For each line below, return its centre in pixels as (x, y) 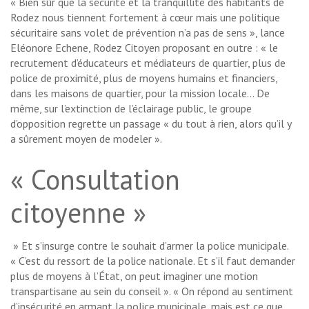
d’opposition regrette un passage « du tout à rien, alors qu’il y (151, 123)
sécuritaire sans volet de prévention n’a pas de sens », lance (148, 32)
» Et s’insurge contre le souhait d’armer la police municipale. (149, 245)
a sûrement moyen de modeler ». (86, 138)
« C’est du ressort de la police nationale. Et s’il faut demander (153, 260)
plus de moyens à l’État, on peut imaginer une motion (134, 276)
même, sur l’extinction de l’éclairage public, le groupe (131, 108)
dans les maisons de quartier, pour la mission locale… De (140, 93)
